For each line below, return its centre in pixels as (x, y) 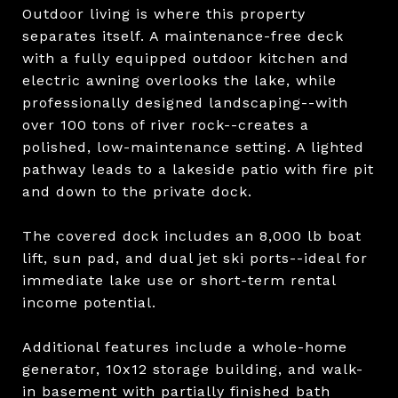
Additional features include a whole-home (185, 346)
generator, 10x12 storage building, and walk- (193, 369)
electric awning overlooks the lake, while (179, 80)
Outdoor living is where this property (164, 13)
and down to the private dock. (137, 191)
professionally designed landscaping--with (185, 102)
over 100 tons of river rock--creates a (166, 124)
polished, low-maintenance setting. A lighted (193, 147)
